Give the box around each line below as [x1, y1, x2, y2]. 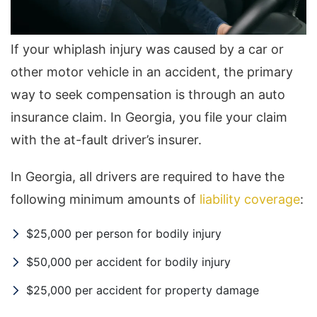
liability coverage [200, 192, 300, 207]
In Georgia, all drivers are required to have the [11, 169, 284, 185]
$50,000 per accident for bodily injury [26, 255, 231, 270]
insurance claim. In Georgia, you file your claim [11, 110, 287, 125]
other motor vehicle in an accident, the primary [11, 64, 293, 80]
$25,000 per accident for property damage [26, 283, 259, 298]
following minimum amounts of [11, 192, 200, 207]
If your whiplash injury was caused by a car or [11, 42, 284, 57]
